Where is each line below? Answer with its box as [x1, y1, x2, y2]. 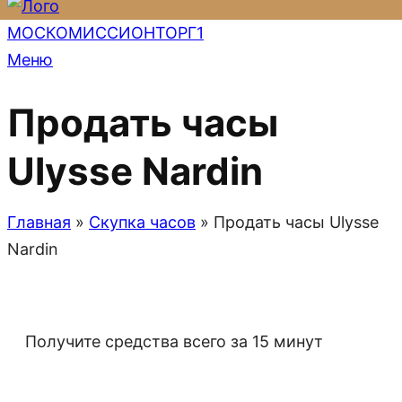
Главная [7, 212, 71, 232]
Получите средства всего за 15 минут [25, 331, 323, 351]
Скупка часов [89, 212, 196, 232]
